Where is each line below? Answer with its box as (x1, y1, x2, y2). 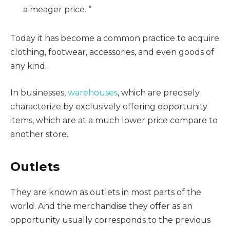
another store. (10, 129, 68, 139)
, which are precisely (118, 87, 200, 98)
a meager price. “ (23, 5, 91, 15)
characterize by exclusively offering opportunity (10, 101, 207, 111)
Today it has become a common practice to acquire (10, 33, 219, 44)
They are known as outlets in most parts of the (10, 187, 201, 198)
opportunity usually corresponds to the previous (10, 215, 210, 225)
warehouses (68, 87, 118, 98)
